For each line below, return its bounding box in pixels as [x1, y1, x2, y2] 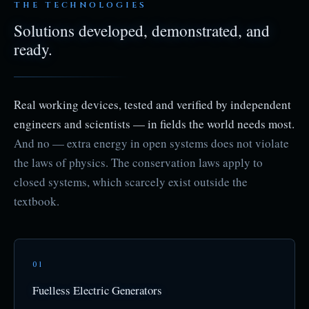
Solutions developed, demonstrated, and [14, 20, 270, 41]
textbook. [14, 193, 59, 209]
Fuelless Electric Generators [32, 282, 162, 298]
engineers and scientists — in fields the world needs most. [14, 116, 295, 132]
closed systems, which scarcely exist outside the [14, 174, 248, 190]
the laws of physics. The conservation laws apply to [14, 154, 263, 170]
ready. [14, 39, 52, 60]
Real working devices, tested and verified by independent [14, 97, 291, 112]
